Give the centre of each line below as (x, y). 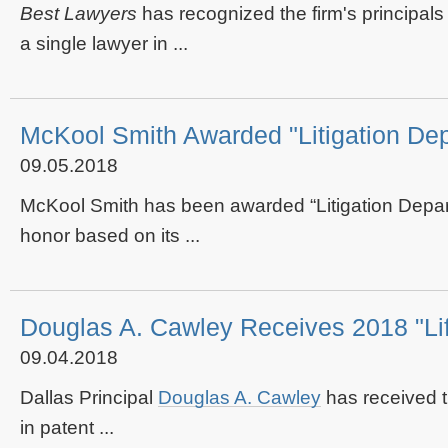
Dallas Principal (89, 397)
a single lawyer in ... (104, 43)
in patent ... (67, 427)
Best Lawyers (78, 13)
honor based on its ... (110, 235)
